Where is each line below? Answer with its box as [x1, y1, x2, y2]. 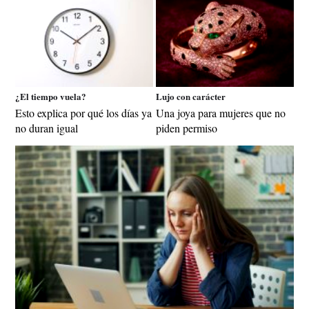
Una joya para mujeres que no [156, 105, 286, 120]
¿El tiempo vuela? [15, 89, 86, 103]
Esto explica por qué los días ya [15, 105, 152, 120]
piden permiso [156, 120, 217, 135]
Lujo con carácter [156, 89, 226, 103]
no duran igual [15, 120, 78, 135]
